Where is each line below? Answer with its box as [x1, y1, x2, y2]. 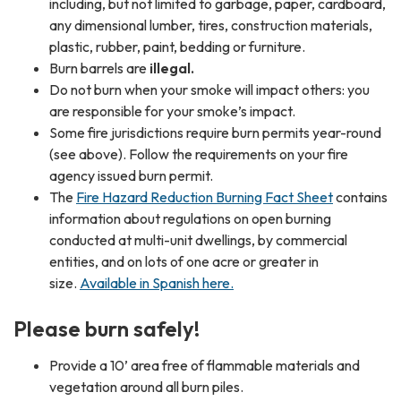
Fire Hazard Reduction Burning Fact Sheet [76, 187, 333, 206]
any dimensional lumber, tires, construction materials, [49, 15, 372, 34]
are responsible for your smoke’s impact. [49, 101, 295, 120]
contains [333, 187, 388, 206]
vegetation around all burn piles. [49, 377, 243, 396]
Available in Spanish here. [80, 273, 234, 292]
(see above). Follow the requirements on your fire [49, 144, 348, 163]
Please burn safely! [13, 314, 200, 342]
